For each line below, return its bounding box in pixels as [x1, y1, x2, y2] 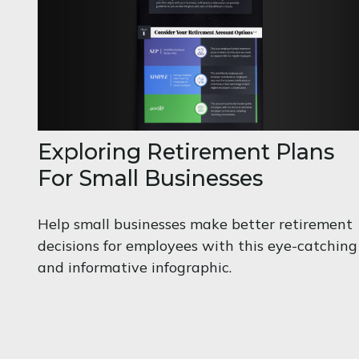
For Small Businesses [37, 165, 263, 192]
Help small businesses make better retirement [37, 215, 353, 234]
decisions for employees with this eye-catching [37, 236, 357, 256]
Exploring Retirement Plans [37, 139, 334, 166]
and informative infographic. [37, 258, 232, 277]
